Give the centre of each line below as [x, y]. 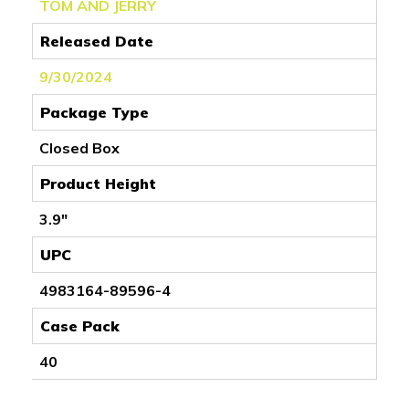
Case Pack [80, 325]
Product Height [98, 183]
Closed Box [79, 147]
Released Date [97, 41]
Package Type [94, 112]
